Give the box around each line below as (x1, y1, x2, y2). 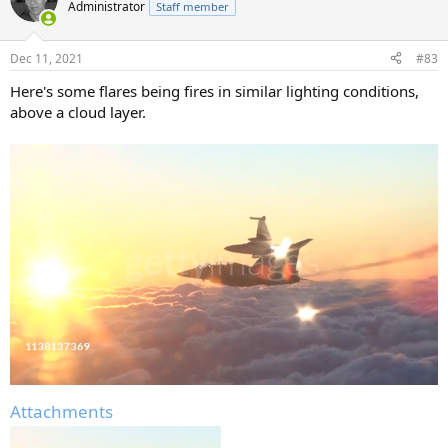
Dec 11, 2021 (10, 49, 83, 67)
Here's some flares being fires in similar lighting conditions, (10, 80, 419, 101)
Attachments (10, 399, 113, 423)
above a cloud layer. (10, 101, 146, 122)
